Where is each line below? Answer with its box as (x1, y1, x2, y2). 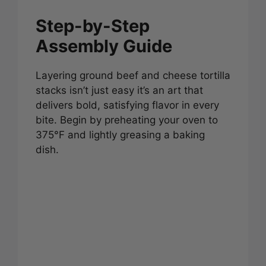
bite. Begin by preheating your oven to (36, 113, 218, 126)
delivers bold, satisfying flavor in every (36, 99, 219, 111)
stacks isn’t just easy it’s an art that (36, 84, 203, 96)
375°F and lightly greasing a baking (36, 128, 205, 141)
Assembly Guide (36, 35, 172, 56)
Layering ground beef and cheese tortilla (36, 69, 230, 81)
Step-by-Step (36, 15, 150, 36)
